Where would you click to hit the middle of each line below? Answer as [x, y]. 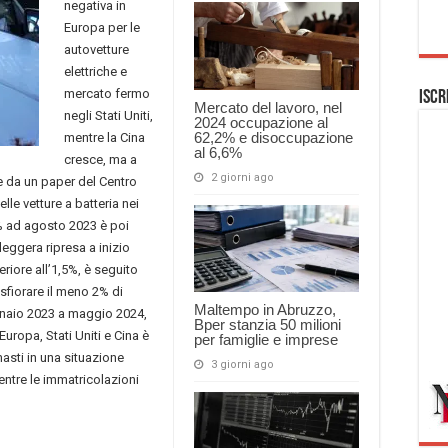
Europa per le [102, 27]
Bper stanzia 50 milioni [267, 325]
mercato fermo [107, 93]
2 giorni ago [242, 177]
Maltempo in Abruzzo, [265, 310]
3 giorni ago [242, 365]
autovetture [96, 49]
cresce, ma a [100, 159]
